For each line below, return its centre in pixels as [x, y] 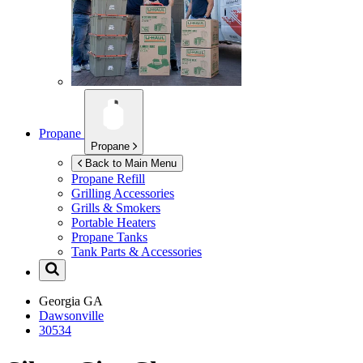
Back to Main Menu [131, 164]
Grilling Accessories [123, 194]
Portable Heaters [113, 223]
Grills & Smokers [116, 208]
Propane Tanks [109, 237]
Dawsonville [71, 316]
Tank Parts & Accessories [137, 252]
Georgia [61, 301]
